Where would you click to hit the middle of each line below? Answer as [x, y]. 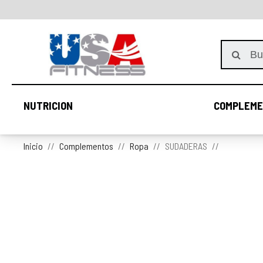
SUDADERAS [186, 146]
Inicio [33, 146]
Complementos [86, 146]
